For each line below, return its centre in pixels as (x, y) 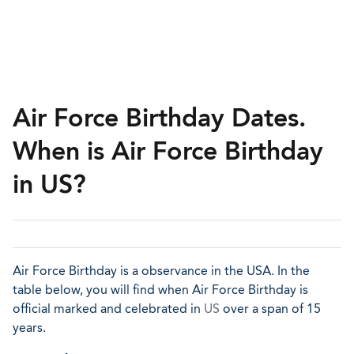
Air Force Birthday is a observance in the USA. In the (161, 271)
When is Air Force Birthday (168, 151)
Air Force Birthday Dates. (159, 118)
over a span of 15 (270, 309)
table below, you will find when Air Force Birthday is (160, 290)
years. (29, 328)
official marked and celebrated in (108, 309)
